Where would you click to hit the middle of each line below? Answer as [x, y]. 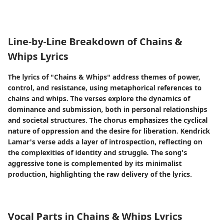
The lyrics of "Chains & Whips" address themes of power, [104, 77]
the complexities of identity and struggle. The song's [97, 152]
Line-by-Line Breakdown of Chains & [95, 41]
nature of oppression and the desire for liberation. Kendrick [109, 131]
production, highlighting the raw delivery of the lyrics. [100, 174]
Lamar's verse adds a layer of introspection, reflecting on [105, 142]
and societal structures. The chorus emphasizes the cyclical [108, 120]
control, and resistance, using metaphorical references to [105, 88]
